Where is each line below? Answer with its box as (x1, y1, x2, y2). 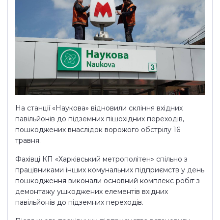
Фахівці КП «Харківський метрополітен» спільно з (15, 154, 188, 164)
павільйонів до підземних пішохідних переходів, (15, 114, 184, 123)
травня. (15, 136, 41, 145)
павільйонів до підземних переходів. (15, 197, 143, 207)
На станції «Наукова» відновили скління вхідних (15, 103, 183, 112)
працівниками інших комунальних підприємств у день (15, 165, 204, 174)
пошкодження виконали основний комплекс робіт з (15, 176, 200, 185)
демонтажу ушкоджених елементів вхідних (15, 187, 168, 196)
